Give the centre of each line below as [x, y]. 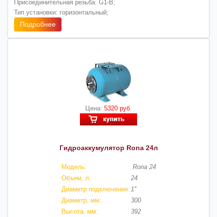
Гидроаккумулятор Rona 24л [108, 147]
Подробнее [38, 24]
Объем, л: [76, 178]
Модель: [74, 167]
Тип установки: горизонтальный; [61, 13]
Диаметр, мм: [81, 200]
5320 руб [118, 108]
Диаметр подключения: [95, 189]
